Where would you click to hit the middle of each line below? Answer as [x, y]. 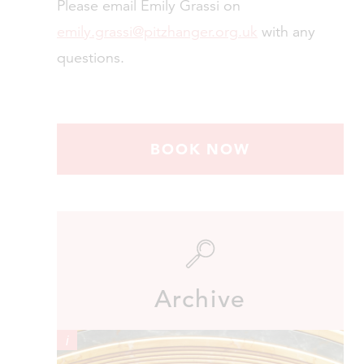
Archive [200, 299]
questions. [91, 57]
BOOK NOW [200, 149]
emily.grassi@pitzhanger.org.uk [157, 31]
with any [286, 31]
